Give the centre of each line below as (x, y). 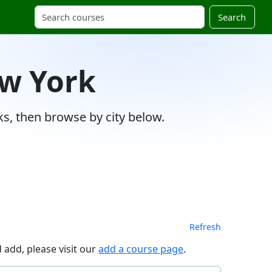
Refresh (205, 226)
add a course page (141, 249)
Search (232, 17)
